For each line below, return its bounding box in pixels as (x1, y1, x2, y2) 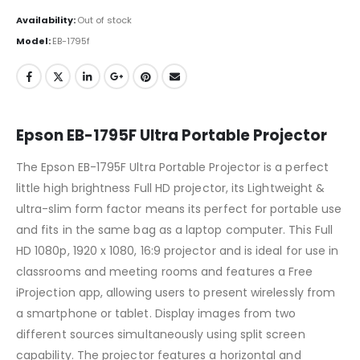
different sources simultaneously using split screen (16, 326, 305, 343)
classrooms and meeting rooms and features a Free (16, 264, 313, 280)
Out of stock (77, 13, 132, 27)
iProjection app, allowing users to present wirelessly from (16, 284, 336, 301)
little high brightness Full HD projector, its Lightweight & (16, 180, 325, 197)
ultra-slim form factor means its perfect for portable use (16, 201, 342, 218)
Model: (16, 34, 52, 47)
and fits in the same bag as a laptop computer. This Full (16, 222, 333, 239)
